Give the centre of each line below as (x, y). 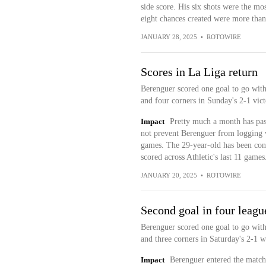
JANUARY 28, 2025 (169, 37)
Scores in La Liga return (199, 72)
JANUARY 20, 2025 (169, 175)
